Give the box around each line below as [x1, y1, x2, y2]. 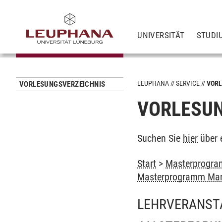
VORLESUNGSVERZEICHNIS [19, 80, 106, 89]
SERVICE [176, 79, 200, 87]
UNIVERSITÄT [137, 30, 185, 40]
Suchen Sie [137, 132, 183, 144]
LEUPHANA [137, 79, 169, 87]
